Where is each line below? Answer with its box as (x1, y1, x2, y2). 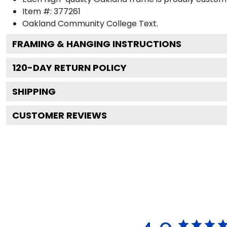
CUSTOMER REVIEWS (12, 108, 107, 122)
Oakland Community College (22, 17, 137, 29)
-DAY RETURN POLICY (27, 61, 127, 74)
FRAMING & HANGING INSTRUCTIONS (12, 37, 181, 50)
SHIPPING (12, 85, 56, 98)
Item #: (22, 5, 54, 17)
